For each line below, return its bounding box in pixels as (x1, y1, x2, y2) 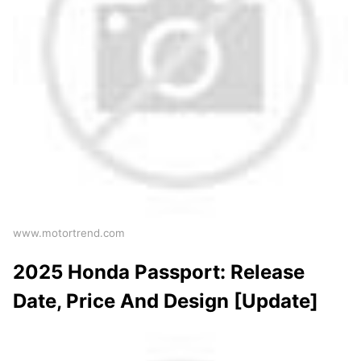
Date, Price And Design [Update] (13, 288, 318, 313)
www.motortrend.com (13, 226, 125, 239)
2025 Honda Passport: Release (13, 259, 305, 284)
